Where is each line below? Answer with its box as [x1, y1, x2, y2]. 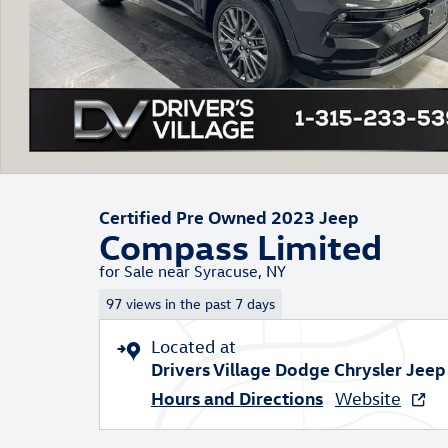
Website [335, 387, 401, 409]
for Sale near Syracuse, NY [99, 261, 286, 281]
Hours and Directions [151, 385, 323, 409]
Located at [151, 335, 236, 357]
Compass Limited [99, 223, 382, 268]
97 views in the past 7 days [105, 293, 275, 313]
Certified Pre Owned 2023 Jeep [99, 205, 359, 228]
